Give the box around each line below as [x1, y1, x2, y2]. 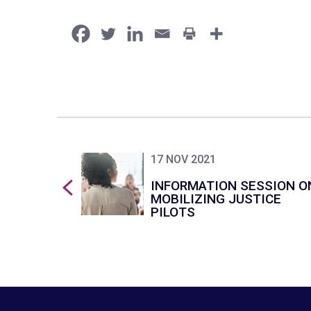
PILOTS [151, 203, 195, 220]
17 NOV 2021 [151, 152, 216, 166]
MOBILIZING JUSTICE [151, 190, 281, 207]
